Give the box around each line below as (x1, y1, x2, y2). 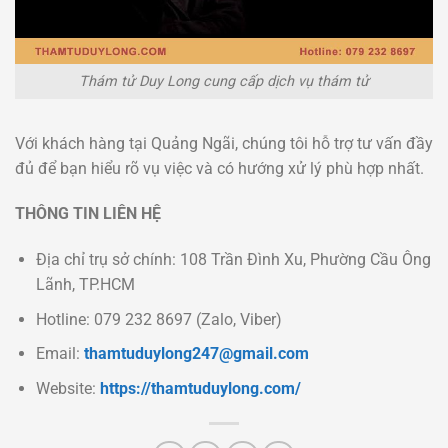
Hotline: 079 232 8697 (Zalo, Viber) (35, 309, 282, 329)
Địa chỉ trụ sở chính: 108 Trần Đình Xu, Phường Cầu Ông (35, 250, 431, 270)
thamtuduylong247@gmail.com (83, 344, 309, 364)
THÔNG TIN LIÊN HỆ (15, 204, 161, 224)
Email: (35, 344, 84, 364)
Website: (35, 379, 100, 399)
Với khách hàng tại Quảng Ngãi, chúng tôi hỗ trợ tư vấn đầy (15, 133, 433, 153)
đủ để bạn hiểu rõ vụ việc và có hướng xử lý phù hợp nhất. (15, 158, 424, 178)
